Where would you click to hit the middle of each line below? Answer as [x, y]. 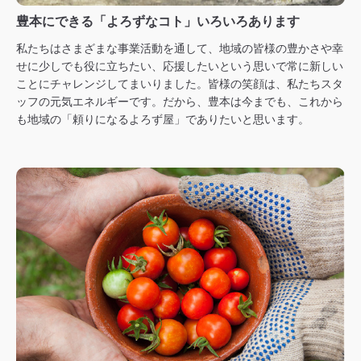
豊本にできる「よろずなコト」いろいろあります [158, 21]
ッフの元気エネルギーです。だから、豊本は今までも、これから [180, 101]
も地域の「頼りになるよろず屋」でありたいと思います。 [163, 119]
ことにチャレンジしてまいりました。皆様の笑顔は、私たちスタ [180, 83]
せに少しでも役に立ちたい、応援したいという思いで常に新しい [180, 66]
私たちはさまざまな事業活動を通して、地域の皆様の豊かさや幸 [180, 48]
